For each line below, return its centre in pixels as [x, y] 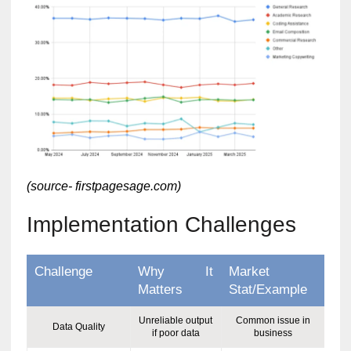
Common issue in [273, 320]
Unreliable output [176, 320]
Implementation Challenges [161, 224]
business [273, 333]
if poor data [175, 333]
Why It [175, 271]
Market [249, 271]
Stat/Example [268, 289]
